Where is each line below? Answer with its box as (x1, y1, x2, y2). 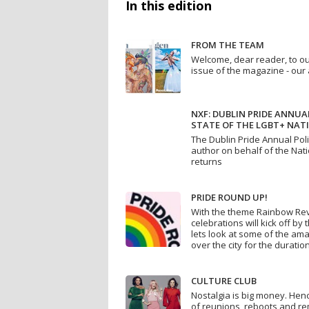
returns (191, 155, 222, 168)
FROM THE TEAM (191, 39, 264, 52)
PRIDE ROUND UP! (191, 191, 268, 204)
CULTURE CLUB (191, 275, 257, 288)
